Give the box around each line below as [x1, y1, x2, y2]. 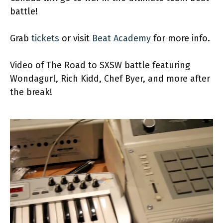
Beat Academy [92, 33, 151, 44]
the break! [10, 87, 52, 98]
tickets [31, 33, 59, 44]
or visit [59, 33, 92, 44]
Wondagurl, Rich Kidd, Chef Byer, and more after [10, 73, 210, 85]
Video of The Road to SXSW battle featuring [10, 60, 190, 71]
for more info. [151, 33, 210, 44]
